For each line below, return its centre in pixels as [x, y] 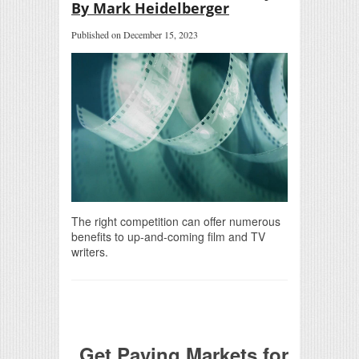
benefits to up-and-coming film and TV [168, 236]
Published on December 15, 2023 [135, 34]
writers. [90, 251]
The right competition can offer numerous [176, 221]
